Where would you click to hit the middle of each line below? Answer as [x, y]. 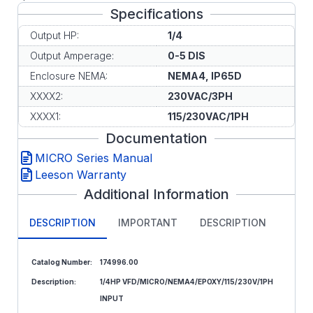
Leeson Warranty [81, 175]
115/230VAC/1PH [208, 116]
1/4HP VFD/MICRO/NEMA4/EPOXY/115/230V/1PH [187, 282]
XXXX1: [45, 116]
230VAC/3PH [200, 96]
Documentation [156, 138]
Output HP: [54, 35]
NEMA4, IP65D [205, 76]
